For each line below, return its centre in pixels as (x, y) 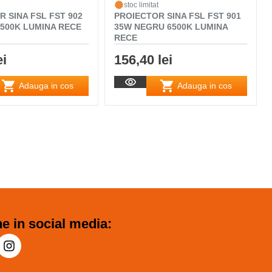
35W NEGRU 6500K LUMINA (171, 26)
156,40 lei (144, 59)
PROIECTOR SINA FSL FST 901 (178, 15)
